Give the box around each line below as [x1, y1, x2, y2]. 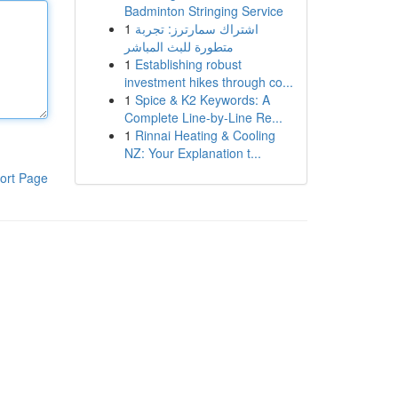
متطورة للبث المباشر [123, 37, 234, 55]
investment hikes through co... [123, 73, 293, 91]
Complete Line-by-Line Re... [123, 108, 283, 126]
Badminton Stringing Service [123, 2, 283, 20]
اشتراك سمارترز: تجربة [134, 20, 259, 37]
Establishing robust [134, 55, 242, 73]
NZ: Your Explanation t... [123, 144, 261, 162]
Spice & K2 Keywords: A [134, 91, 270, 108]
